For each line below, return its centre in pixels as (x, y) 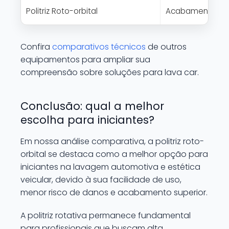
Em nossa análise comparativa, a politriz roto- (112, 141)
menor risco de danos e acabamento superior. (114, 192)
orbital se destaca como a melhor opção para (114, 154)
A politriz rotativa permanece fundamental (106, 215)
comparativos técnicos (99, 47)
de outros (166, 47)
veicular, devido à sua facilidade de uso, (101, 180)
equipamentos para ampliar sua (85, 60)
